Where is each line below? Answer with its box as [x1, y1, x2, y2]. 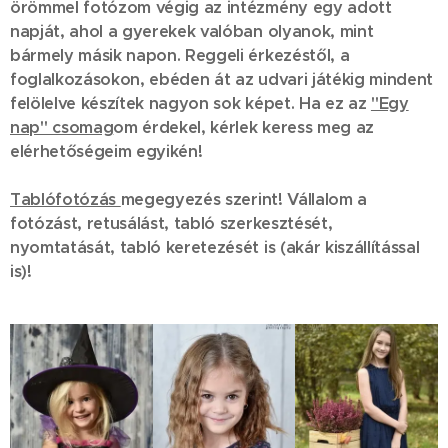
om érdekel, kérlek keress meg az [113, 117, 374, 138]
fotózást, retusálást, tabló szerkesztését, [10, 213, 333, 234]
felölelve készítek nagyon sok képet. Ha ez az [10, 93, 371, 114]
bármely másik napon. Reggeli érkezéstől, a [10, 45, 350, 66]
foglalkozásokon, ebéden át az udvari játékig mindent [10, 69, 433, 90]
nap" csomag [10, 117, 114, 138]
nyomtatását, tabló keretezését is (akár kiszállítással [10, 237, 420, 258]
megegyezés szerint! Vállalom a [120, 189, 367, 210]
